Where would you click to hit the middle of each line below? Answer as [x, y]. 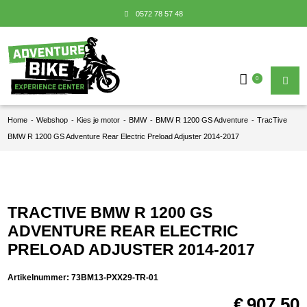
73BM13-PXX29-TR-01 [115, 277]
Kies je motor [99, 120]
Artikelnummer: [40, 277]
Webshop [52, 120]
